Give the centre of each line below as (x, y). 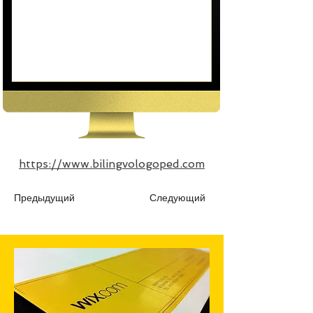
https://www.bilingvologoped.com (112, 163)
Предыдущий (44, 197)
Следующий (177, 197)
